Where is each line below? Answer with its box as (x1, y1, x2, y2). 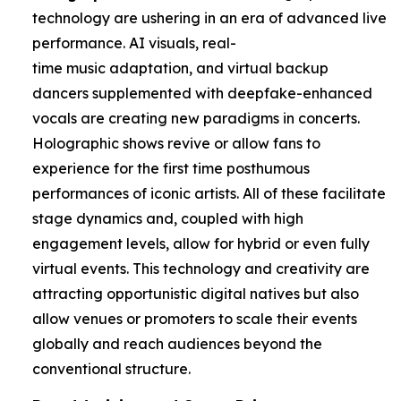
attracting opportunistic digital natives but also (32, 284, 359, 303)
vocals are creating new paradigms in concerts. (32, 108, 360, 127)
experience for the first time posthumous (32, 158, 310, 177)
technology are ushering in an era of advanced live (32, 8, 387, 27)
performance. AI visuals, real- (32, 33, 236, 52)
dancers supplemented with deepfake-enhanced (32, 83, 372, 102)
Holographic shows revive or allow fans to (32, 133, 320, 152)
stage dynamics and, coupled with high (32, 209, 303, 227)
